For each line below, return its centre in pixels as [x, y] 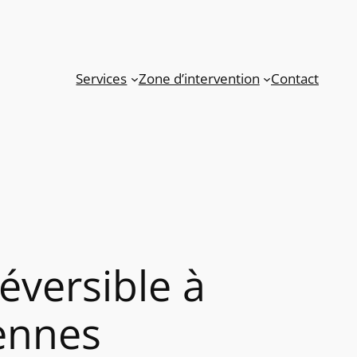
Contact [295, 78]
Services [102, 78]
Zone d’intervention [199, 78]
